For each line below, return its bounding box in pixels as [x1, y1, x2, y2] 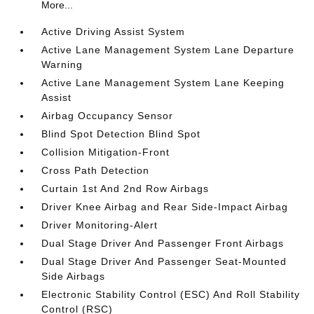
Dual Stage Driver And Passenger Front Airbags [41, 238, 285, 249]
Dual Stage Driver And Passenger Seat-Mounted [41, 256, 287, 267]
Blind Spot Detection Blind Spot [41, 128, 201, 139]
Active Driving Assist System [41, 26, 186, 37]
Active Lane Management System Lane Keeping [41, 77, 285, 88]
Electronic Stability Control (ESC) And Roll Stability [41, 289, 301, 300]
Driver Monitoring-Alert [41, 219, 158, 231]
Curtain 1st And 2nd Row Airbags [41, 183, 210, 194]
